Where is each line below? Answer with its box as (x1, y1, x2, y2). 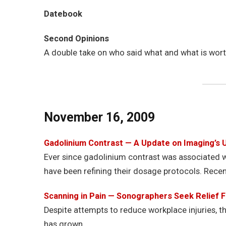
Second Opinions (44, 34, 109, 44)
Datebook (44, 9, 82, 19)
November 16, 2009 (44, 110, 155, 125)
